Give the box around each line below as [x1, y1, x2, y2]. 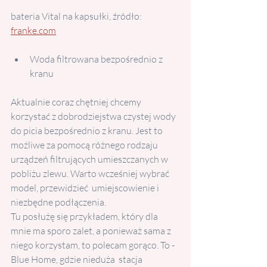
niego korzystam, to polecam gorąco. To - [11, 239, 175, 252]
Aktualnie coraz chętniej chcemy [11, 96, 143, 108]
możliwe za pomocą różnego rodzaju [11, 139, 160, 151]
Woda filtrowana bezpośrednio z [30, 53, 164, 66]
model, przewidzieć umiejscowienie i [11, 182, 161, 194]
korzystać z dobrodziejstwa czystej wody [11, 110, 178, 123]
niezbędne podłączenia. [11, 196, 106, 209]
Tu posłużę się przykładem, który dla [11, 210, 160, 223]
